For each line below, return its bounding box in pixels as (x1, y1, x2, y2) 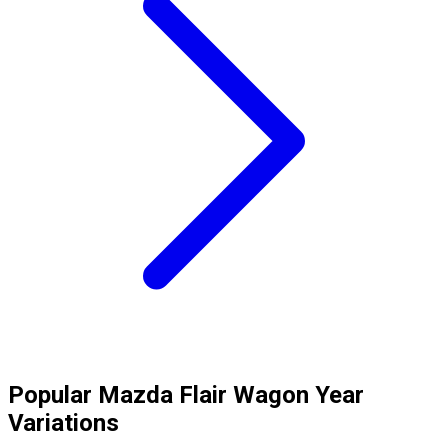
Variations (8, 408, 119, 437)
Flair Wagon (179, 380, 309, 409)
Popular (8, 380, 92, 409)
